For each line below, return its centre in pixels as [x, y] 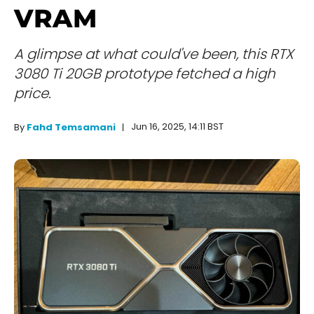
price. [33, 94]
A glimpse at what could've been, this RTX [154, 54]
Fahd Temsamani [71, 128]
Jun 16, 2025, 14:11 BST [177, 127]
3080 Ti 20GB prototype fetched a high [145, 74]
